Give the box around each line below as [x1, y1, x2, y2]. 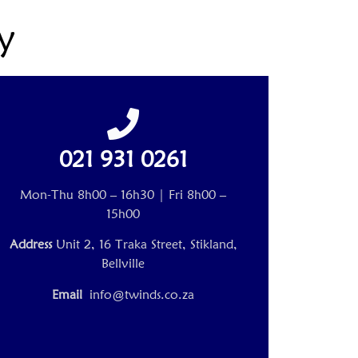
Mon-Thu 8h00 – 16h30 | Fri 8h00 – [20, 187, 227, 203]
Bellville [101, 256, 145, 272]
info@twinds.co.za [89, 286, 195, 302]
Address [9, 237, 56, 253]
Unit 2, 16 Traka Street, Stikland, [55, 237, 237, 253]
